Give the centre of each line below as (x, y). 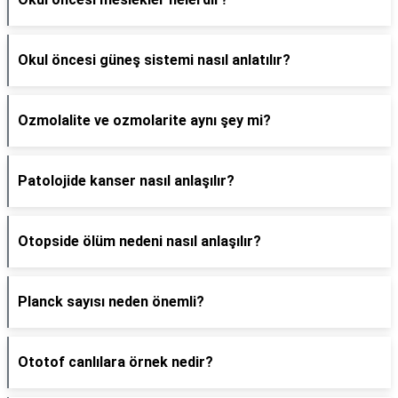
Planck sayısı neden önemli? (111, 302)
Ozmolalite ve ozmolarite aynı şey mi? (144, 120)
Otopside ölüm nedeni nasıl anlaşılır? (139, 241)
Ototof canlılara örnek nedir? (115, 362)
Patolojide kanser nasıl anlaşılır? (126, 181)
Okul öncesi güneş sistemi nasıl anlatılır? (154, 60)
